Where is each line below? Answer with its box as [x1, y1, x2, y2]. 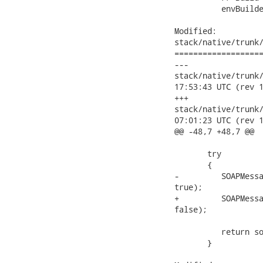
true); [174, 181, 203, 193]
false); [174, 204, 207, 215]
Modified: [174, 25, 217, 36]
